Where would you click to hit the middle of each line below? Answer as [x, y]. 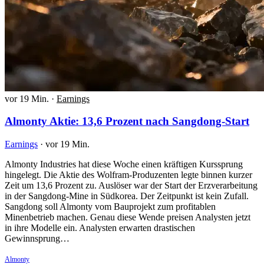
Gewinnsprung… [37, 238]
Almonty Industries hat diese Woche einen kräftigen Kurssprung [124, 164]
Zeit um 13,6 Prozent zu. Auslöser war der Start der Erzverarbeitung [131, 185]
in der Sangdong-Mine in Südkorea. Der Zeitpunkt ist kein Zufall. [127, 196]
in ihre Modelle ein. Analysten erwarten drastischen [100, 227]
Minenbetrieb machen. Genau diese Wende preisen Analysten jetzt [128, 217]
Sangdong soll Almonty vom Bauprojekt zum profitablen [110, 206]
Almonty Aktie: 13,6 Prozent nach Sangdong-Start [127, 121]
